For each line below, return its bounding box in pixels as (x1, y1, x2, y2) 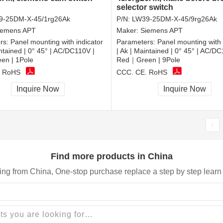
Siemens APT (140, 26, 183, 35)
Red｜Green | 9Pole (116, 56, 180, 64)
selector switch (116, 3, 173, 12)
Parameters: (116, 38, 157, 46)
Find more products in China (50, 151, 173, 161)
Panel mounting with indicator (10, 38, 103, 46)
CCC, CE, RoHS (116, 68, 167, 76)
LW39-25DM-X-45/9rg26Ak (132, 15, 217, 23)
